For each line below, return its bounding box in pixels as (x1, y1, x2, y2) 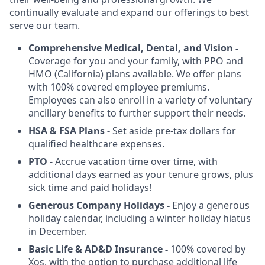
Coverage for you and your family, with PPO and (28, 54, 243, 67)
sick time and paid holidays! (28, 181, 151, 194)
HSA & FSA (28, 124, 76, 137)
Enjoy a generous (172, 199, 250, 212)
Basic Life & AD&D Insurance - (28, 243, 168, 256)
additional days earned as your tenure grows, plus (28, 168, 253, 181)
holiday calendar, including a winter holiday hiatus (28, 212, 251, 225)
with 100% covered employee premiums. (28, 80, 209, 93)
